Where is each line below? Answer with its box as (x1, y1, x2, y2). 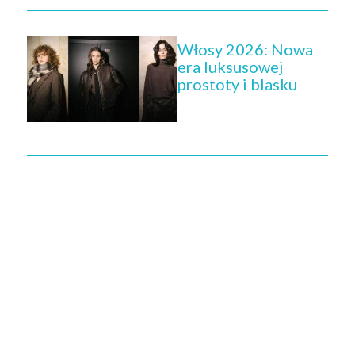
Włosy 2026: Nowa (177, 40, 313, 59)
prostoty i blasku (177, 74, 297, 94)
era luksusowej (177, 57, 283, 77)
